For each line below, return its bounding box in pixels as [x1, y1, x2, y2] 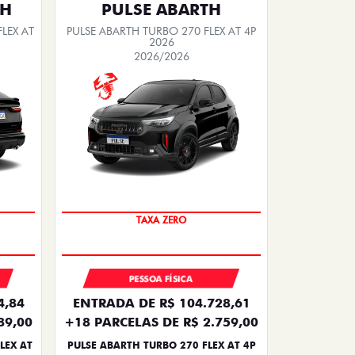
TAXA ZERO [136, 213, 186, 226]
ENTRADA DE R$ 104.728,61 [72, 295, 250, 311]
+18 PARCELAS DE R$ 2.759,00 [64, 314, 258, 330]
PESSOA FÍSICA [129, 273, 193, 284]
